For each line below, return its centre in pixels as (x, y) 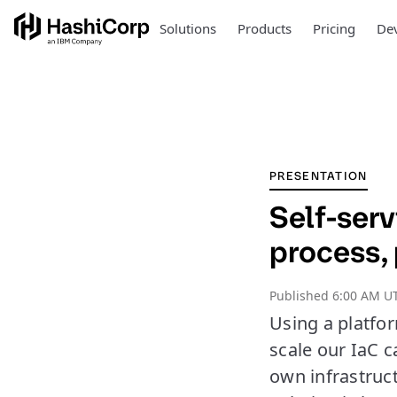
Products (264, 28)
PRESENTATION (319, 176)
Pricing (334, 28)
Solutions (187, 28)
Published (301, 296)
